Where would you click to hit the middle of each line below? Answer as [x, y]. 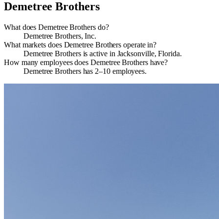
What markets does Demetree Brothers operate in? [80, 45]
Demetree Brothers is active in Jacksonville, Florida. [103, 54]
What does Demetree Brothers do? [56, 27]
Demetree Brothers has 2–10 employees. [85, 71]
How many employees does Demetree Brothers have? [86, 63]
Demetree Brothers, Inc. [60, 36]
